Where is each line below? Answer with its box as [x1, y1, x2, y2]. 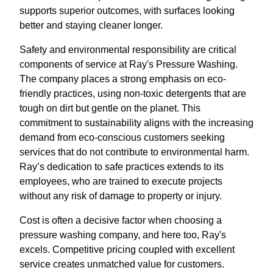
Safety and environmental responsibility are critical [19, 44, 236, 55]
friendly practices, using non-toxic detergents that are [19, 88, 246, 99]
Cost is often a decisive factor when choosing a [19, 215, 222, 226]
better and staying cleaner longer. [19, 20, 163, 31]
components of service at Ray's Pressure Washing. [19, 59, 238, 70]
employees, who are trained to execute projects [19, 176, 222, 187]
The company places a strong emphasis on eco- [19, 74, 226, 85]
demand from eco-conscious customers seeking [19, 132, 225, 143]
